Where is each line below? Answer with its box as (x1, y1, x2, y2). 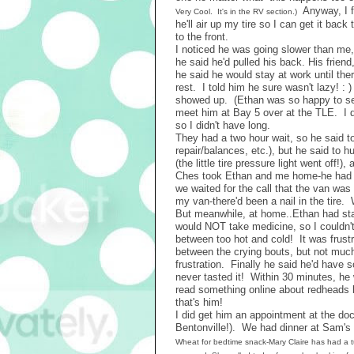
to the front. (175, 31, 228, 43)
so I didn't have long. (175, 119, 270, 131)
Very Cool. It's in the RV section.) (175, 7, 297, 16)
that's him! (175, 296, 223, 308)
